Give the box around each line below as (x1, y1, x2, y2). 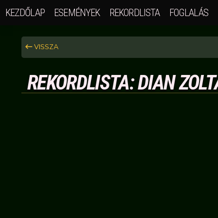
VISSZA (32, 42, 58, 52)
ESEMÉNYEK (54, 6, 100, 18)
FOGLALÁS (169, 6, 208, 18)
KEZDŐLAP (5, 6, 45, 18)
